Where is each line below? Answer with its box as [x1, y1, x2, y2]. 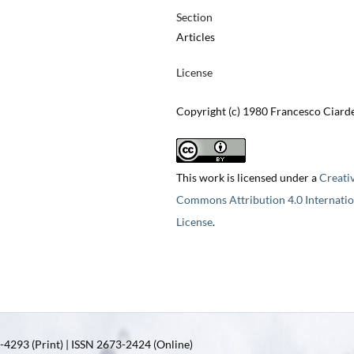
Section [175, 10, 213, 24]
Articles [175, 30, 215, 44]
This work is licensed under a [175, 171, 319, 185]
